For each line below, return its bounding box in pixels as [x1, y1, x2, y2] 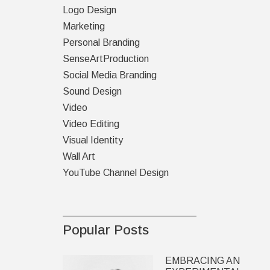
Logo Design [62, 5, 116, 15]
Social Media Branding [62, 70, 157, 80]
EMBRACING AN [165, 256, 240, 266]
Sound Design [62, 86, 122, 96]
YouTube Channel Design [62, 168, 169, 178]
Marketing [62, 21, 105, 31]
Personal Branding [62, 37, 140, 48]
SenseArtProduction [62, 54, 149, 64]
